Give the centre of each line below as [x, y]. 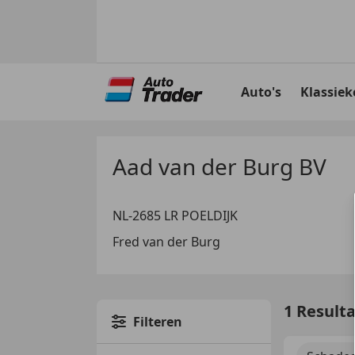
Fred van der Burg [166, 241]
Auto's [261, 92]
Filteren [158, 321]
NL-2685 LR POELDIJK [175, 216]
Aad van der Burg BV [219, 166]
